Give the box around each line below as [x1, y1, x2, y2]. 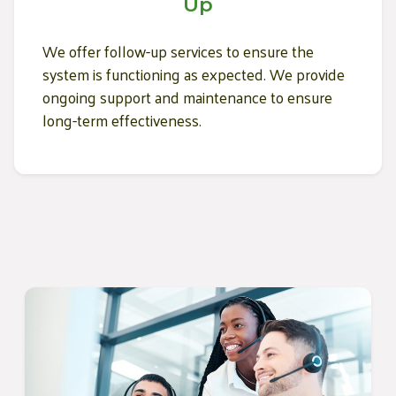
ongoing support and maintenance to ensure [42, 83, 332, 112]
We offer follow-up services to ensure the [42, 37, 314, 66]
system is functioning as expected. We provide [42, 60, 345, 89]
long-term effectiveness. [42, 106, 202, 135]
